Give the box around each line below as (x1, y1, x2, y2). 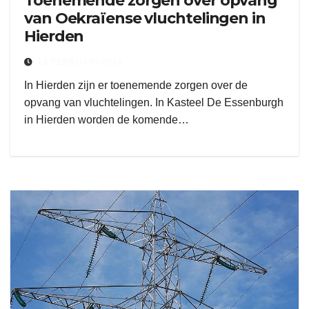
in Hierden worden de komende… (24, 114, 189, 126)
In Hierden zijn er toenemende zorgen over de (24, 79, 248, 91)
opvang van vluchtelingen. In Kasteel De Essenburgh (24, 97, 283, 108)
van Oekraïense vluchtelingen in (24, 9, 266, 28)
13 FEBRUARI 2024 (37, 57, 123, 67)
